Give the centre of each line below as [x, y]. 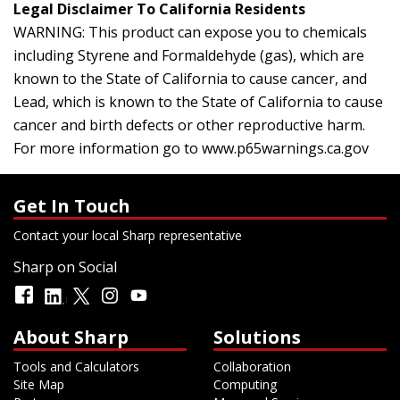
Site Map [39, 384]
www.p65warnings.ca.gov [285, 148]
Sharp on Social [65, 267]
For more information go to [108, 148]
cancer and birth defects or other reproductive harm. [189, 125]
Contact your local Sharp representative [128, 235]
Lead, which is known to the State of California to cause [198, 102]
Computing [245, 384]
